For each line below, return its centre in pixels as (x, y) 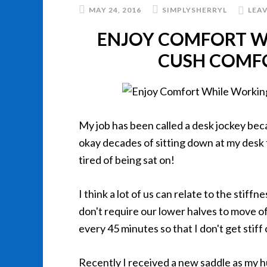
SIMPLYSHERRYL (195, 10)
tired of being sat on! (127, 160)
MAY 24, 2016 (115, 10)
